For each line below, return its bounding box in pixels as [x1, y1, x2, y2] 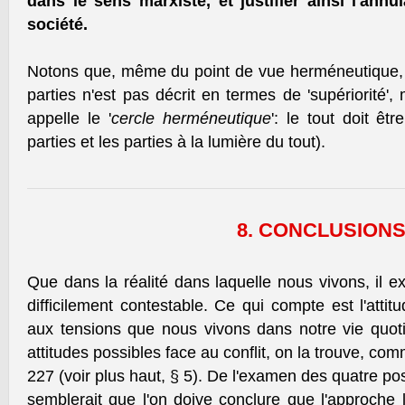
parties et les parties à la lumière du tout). [27, 133, 325, 151]
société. [27, 15, 88, 33]
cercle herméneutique [110, 109, 271, 127]
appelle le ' [27, 109, 111, 127]
